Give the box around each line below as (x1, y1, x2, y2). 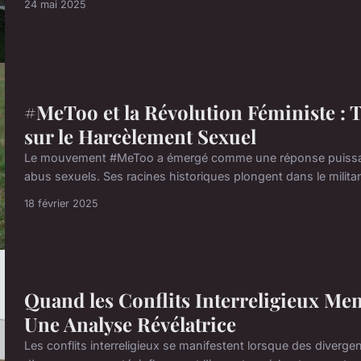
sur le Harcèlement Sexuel (24, 123, 256, 150)
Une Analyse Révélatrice (24, 311, 236, 338)
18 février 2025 (24, 197, 98, 210)
